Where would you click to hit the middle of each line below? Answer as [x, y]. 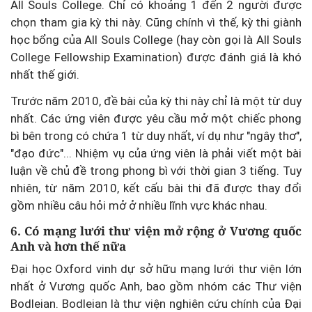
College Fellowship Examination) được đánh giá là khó [156, 57]
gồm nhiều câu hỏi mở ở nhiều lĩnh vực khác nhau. [139, 205]
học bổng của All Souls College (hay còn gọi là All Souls [156, 40]
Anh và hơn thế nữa [68, 246]
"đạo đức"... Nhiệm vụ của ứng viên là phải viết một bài [156, 153]
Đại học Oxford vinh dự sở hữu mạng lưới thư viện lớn [156, 268]
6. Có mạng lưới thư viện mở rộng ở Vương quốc [156, 231]
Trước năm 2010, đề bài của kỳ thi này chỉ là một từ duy [156, 101]
